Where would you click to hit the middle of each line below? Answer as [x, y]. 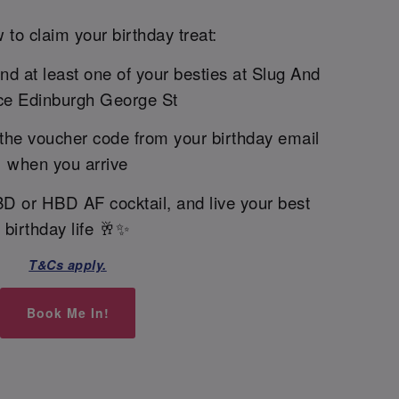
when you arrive [68, 163]
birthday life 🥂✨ [68, 228]
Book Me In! [68, 313]
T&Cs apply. [68, 264]
